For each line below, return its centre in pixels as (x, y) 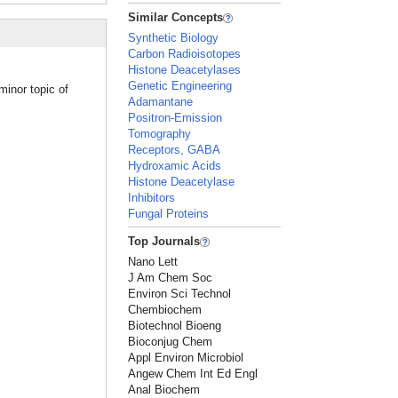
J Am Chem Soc (171, 278)
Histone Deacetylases (185, 70)
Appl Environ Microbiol (186, 358)
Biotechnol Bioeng (175, 326)
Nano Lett (153, 262)
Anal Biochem (164, 390)
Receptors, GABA (175, 150)
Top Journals (164, 241)
